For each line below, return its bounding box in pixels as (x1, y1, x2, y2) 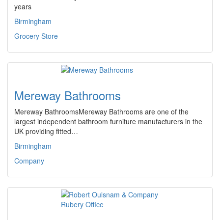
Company (14, 156, 44, 165)
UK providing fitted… (14, 126, 78, 136)
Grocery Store (14, 31, 58, 41)
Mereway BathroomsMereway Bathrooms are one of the (14, 107, 189, 116)
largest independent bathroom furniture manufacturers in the (14, 116, 202, 126)
